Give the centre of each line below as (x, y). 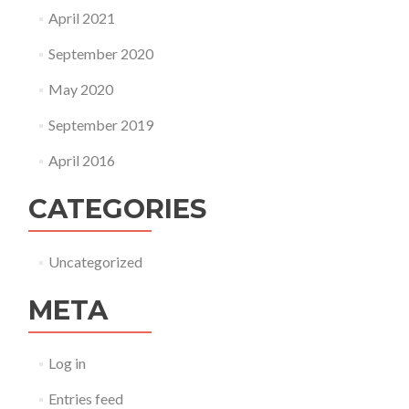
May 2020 (80, 89)
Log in (67, 363)
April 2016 (81, 161)
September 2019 (100, 125)
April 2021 (81, 18)
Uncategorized (95, 262)
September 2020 (100, 54)
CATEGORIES (117, 209)
